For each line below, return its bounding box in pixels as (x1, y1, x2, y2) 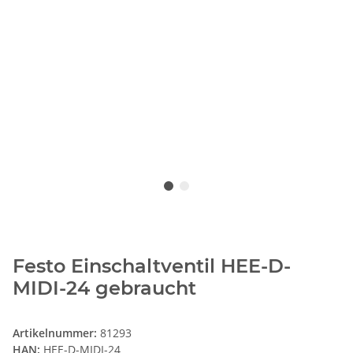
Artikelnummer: (13, 325, 100, 341)
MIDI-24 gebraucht (13, 277, 196, 300)
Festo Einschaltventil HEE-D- (13, 255, 291, 278)
